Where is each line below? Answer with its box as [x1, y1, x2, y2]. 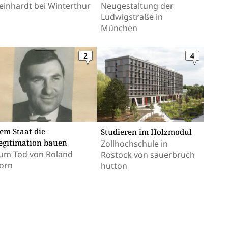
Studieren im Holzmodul [101, 127, 192, 137]
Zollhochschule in [101, 138, 168, 150]
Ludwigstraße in [101, 11, 163, 23]
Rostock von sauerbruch [101, 149, 195, 161]
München [101, 22, 139, 34]
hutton [101, 160, 127, 172]
